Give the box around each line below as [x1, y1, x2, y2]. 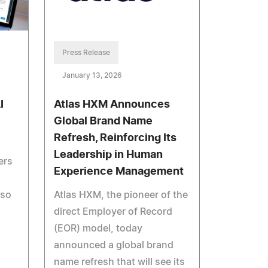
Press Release [62, 49, 111, 57]
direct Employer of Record [54, 207, 173, 217]
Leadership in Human [54, 150, 163, 161]
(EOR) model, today [54, 224, 143, 234]
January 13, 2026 [62, 72, 123, 80]
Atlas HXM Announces [54, 99, 170, 111]
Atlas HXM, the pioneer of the [54, 190, 188, 200]
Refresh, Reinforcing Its [54, 133, 177, 144]
